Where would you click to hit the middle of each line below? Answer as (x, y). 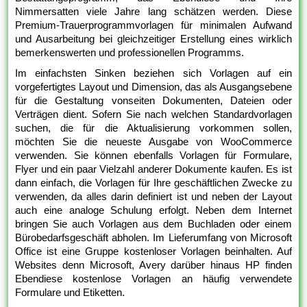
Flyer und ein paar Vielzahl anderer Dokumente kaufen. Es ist (153, 169)
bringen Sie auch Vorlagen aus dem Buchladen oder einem (153, 224)
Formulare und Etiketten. (70, 293)
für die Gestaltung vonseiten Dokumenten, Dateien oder (153, 101)
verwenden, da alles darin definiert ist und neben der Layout (153, 197)
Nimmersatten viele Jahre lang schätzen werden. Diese (153, 12)
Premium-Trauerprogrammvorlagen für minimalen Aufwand (153, 25)
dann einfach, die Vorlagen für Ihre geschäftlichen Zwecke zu (153, 183)
